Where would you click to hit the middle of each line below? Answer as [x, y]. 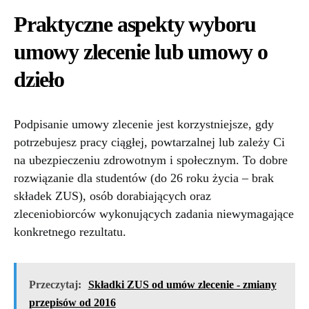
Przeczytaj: [55, 284]
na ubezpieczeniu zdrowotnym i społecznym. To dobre [151, 160]
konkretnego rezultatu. [70, 232]
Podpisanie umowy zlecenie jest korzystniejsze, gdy [144, 124]
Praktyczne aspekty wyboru [135, 24]
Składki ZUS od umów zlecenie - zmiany [182, 284]
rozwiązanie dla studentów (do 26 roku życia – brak [144, 178]
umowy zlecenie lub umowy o [141, 52]
